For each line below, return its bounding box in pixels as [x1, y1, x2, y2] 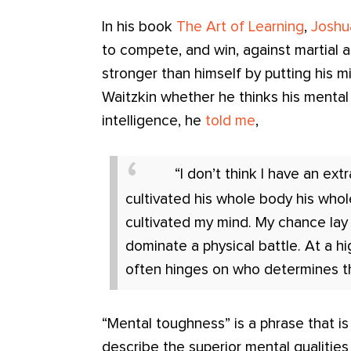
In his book [102, 19, 177, 34]
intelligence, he [102, 113, 206, 128]
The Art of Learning [176, 19, 305, 34]
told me [205, 113, 256, 128]
